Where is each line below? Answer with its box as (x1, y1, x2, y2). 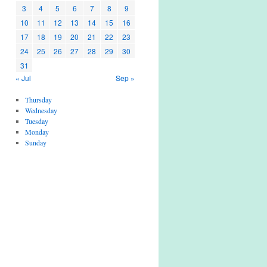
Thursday (24, 95, 52, 104)
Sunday (24, 138, 46, 147)
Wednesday (24, 105, 57, 115)
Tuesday (24, 116, 48, 126)
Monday (24, 127, 49, 136)
